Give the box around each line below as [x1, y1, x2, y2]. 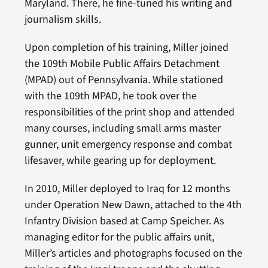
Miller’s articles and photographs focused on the [24, 246, 242, 261]
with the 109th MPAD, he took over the [24, 89, 197, 103]
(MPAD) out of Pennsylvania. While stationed [24, 72, 223, 87]
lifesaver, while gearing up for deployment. [24, 153, 216, 168]
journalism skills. [24, 12, 101, 27]
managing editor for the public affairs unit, [24, 230, 214, 245]
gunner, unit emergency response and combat [24, 137, 232, 152]
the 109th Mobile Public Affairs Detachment [24, 56, 220, 71]
